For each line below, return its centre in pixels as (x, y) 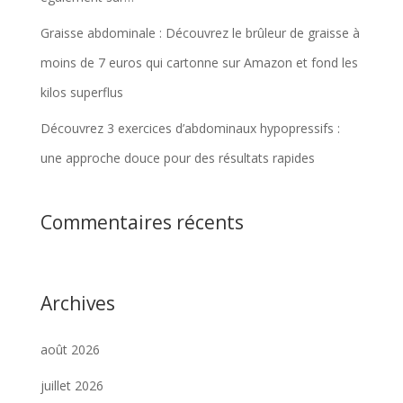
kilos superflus (81, 92)
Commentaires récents (142, 222)
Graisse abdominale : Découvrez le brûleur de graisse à (200, 32)
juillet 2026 (72, 385)
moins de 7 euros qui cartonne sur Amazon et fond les (199, 62)
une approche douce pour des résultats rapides (177, 157)
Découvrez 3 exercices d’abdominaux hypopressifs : (190, 128)
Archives (77, 303)
